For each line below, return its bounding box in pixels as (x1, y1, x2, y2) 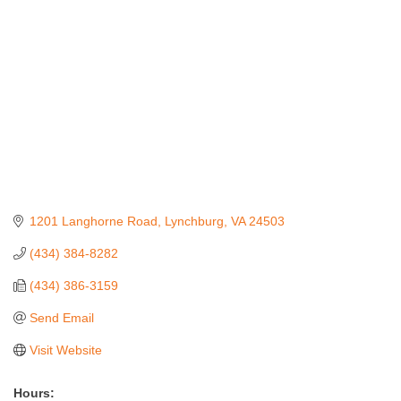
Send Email (29, 310, 94, 325)
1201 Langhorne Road (29, 213, 158, 228)
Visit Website (29, 342, 102, 357)
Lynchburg (164, 213, 224, 228)
